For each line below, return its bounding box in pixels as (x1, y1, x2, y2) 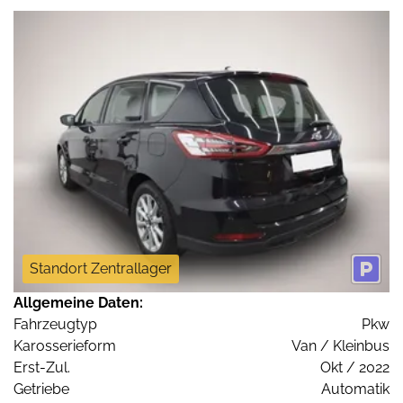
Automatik (321, 381, 390, 399)
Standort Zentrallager (30, 260, 172, 278)
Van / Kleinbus (291, 337, 390, 355)
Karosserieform (13, 337, 116, 355)
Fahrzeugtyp (13, 316, 97, 334)
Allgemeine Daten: (13, 294, 143, 312)
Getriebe (13, 381, 69, 399)
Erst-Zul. (13, 359, 70, 377)
